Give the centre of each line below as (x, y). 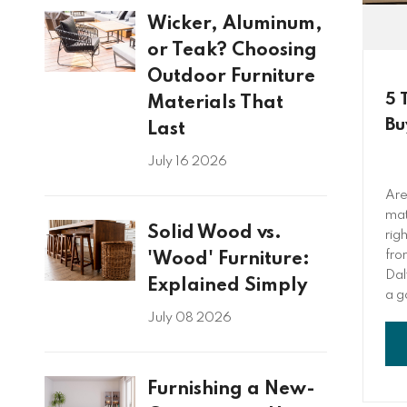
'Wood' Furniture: (228, 260)
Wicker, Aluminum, (234, 25)
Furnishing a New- (231, 390)
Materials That (215, 104)
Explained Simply (227, 286)
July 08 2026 (189, 318)
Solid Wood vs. (214, 233)
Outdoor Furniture (231, 77)
